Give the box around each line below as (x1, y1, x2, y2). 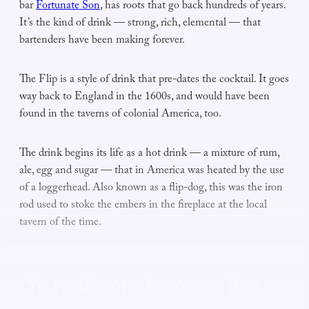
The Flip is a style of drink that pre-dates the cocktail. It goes (19, 71, 289, 90)
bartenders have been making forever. (19, 32, 185, 51)
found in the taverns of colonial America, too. (19, 106, 221, 125)
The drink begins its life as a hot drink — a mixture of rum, (19, 145, 279, 164)
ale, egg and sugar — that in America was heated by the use (19, 162, 284, 181)
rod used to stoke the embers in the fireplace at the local (19, 197, 267, 216)
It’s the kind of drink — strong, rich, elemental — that (19, 14, 261, 34)
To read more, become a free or (26, 274, 283, 298)
